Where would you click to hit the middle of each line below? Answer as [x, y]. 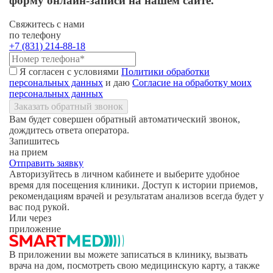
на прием [28, 152]
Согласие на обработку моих [192, 82]
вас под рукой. [39, 207]
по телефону [35, 35]
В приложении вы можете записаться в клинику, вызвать [128, 254]
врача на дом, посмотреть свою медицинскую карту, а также [134, 265]
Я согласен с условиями [70, 71]
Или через [30, 218]
